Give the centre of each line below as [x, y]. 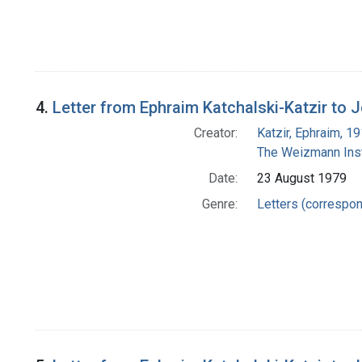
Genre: [219, 204]
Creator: [215, 133]
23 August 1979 [301, 179]
